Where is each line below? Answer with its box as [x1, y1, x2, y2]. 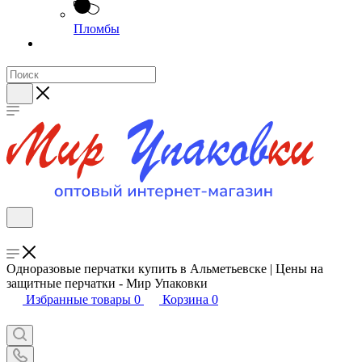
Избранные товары [26, 293, 131, 306]
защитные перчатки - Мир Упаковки [6, 276, 208, 290]
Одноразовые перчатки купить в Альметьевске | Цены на [6, 262, 323, 276]
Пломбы [74, 22, 120, 36]
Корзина [162, 293, 208, 306]
